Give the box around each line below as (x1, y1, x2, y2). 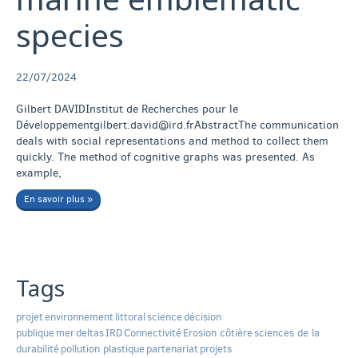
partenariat (146, 342, 198, 356)
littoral (115, 310, 145, 324)
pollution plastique (61, 342, 145, 356)
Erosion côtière (183, 326, 253, 340)
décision (184, 310, 221, 324)
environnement (45, 310, 113, 324)
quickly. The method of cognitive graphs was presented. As (16, 149, 315, 165)
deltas (76, 326, 104, 340)
